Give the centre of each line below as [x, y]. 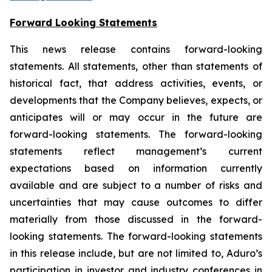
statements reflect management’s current [136, 151]
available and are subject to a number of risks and [136, 185]
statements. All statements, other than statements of [136, 66]
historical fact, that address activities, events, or [136, 83]
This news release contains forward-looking [136, 49]
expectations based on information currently [136, 168]
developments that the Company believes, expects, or [136, 100]
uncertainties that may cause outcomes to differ [136, 202]
